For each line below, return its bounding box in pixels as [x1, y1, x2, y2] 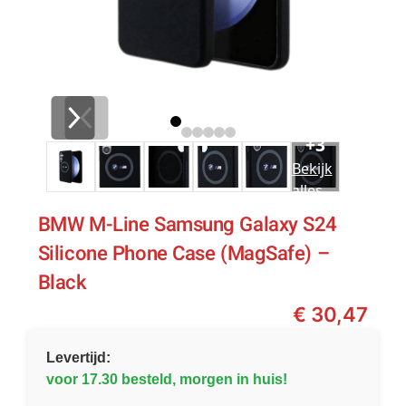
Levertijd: [45, 350, 111, 366]
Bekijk [291, 159, 333, 179]
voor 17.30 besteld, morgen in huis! [45, 372, 287, 388]
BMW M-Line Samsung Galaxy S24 [37, 210, 337, 240]
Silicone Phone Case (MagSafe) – [37, 239, 330, 269]
